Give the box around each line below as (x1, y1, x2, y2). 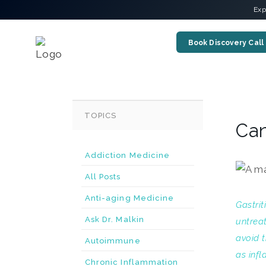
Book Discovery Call (188, 39, 264, 47)
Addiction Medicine (85, 151, 170, 160)
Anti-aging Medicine (85, 194, 175, 202)
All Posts (85, 172, 121, 181)
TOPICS (84, 111, 117, 120)
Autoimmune (85, 236, 141, 245)
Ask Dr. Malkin (85, 215, 144, 224)
